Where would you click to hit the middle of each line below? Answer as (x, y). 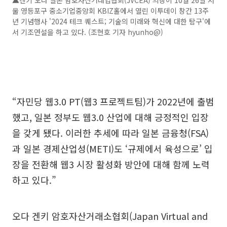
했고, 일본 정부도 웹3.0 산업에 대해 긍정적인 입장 (110, 117)
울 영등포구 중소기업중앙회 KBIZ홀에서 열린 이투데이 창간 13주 (110, 10)
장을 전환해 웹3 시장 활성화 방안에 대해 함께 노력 (111, 164)
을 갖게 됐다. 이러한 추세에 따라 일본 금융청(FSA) (110, 133)
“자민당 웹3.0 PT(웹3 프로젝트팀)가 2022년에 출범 (113, 101)
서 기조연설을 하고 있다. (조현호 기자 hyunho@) (88, 32)
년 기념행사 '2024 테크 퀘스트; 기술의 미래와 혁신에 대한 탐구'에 (111, 21)
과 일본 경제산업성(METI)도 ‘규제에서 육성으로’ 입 (112, 148)
